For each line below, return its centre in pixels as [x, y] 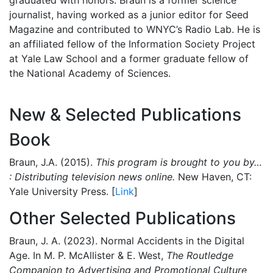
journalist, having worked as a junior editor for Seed [129, 14]
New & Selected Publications [125, 114]
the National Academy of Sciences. [90, 73]
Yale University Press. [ [62, 191]
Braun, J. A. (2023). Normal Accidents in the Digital [127, 240]
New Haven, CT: [215, 176]
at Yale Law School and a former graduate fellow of [129, 58]
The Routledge [200, 255]
